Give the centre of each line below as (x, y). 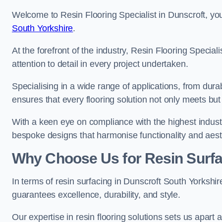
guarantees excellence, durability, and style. (96, 195)
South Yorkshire (43, 28)
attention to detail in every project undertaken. (100, 64)
